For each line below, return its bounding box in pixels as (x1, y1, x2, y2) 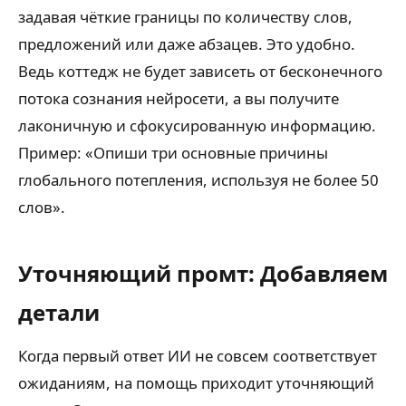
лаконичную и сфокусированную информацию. (18, 115, 376, 136)
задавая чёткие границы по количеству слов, (18, 6, 353, 27)
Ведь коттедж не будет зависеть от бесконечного (18, 61, 382, 82)
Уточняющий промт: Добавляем (18, 258, 388, 288)
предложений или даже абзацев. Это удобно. (18, 34, 355, 54)
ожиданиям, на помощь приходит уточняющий (18, 372, 374, 393)
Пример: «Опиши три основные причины (18, 142, 328, 163)
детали (18, 297, 100, 327)
